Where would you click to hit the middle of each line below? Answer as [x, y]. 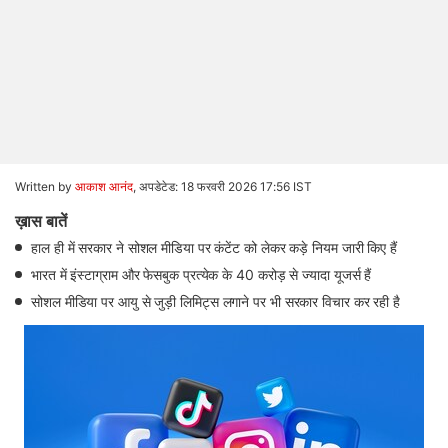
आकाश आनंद [104, 186]
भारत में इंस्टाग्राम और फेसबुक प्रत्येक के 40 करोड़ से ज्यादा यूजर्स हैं [201, 274]
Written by [45, 186]
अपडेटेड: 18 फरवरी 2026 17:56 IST [225, 186]
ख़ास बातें [41, 221]
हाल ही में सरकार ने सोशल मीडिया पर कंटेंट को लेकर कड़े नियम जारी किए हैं [214, 247]
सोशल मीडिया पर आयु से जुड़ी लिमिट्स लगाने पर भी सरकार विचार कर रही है [216, 301]
